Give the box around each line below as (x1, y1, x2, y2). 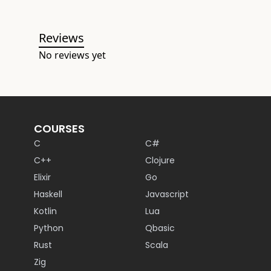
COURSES (34, 121, 85, 136)
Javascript (145, 188, 189, 200)
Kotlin (34, 205, 57, 217)
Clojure (145, 154, 175, 166)
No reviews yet (39, 48, 106, 62)
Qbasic (145, 222, 175, 234)
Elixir (34, 171, 51, 183)
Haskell (34, 188, 62, 200)
